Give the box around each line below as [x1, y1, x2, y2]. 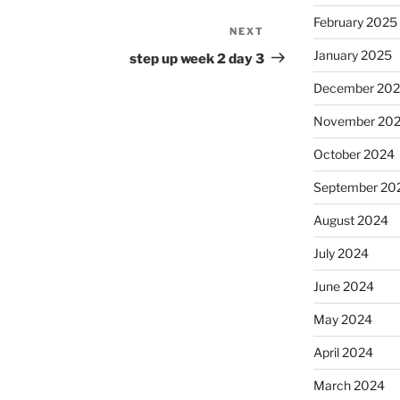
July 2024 [312, 245, 369, 261]
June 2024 [312, 278, 374, 294]
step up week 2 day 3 [129, 50, 265, 67]
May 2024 [312, 311, 372, 327]
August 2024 [312, 212, 388, 228]
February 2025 [312, 13, 397, 29]
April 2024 [312, 344, 373, 360]
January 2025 [312, 46, 392, 62]
